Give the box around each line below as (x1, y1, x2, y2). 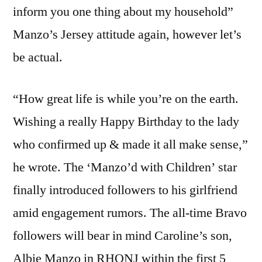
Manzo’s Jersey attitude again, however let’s (13, 26, 242, 43)
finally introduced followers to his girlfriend (13, 181, 237, 198)
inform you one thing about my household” (13, 3, 233, 20)
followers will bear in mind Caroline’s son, (13, 227, 232, 244)
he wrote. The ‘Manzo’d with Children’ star (13, 158, 237, 175)
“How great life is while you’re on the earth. (13, 90, 239, 107)
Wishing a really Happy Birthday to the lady (13, 113, 239, 130)
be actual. (13, 49, 63, 65)
